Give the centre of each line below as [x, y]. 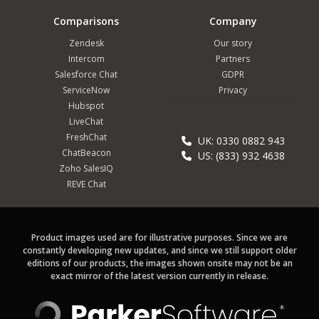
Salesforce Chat [86, 74]
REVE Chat [86, 184]
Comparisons [86, 21]
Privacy [233, 90]
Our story [233, 43]
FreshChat [86, 137]
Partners [233, 58]
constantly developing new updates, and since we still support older [159, 250]
